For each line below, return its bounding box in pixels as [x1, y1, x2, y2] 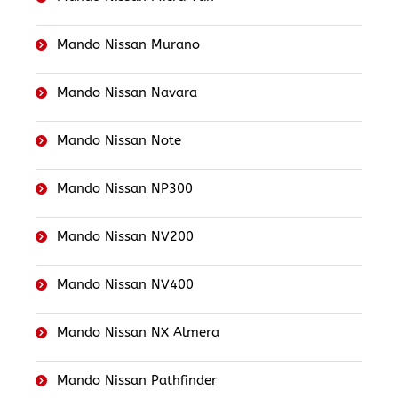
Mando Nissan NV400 [56, 276, 194, 293]
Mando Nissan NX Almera [56, 324, 219, 341]
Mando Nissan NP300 [56, 180, 193, 197]
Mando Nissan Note [56, 132, 181, 149]
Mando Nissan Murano [56, 36, 200, 53]
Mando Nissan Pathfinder [56, 372, 217, 389]
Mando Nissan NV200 [56, 228, 194, 245]
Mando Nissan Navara [56, 84, 197, 101]
